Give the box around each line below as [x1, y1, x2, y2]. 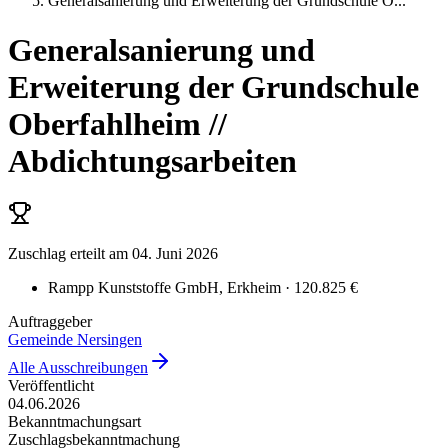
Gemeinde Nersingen [8, 330, 142, 348]
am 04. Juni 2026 [105, 244, 218, 262]
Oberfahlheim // [8, 105, 227, 142]
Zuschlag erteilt [8, 244, 105, 262]
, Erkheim [219, 278, 281, 296]
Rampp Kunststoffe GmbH [48, 278, 219, 296]
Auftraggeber [8, 312, 92, 330]
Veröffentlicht [8, 376, 94, 394]
